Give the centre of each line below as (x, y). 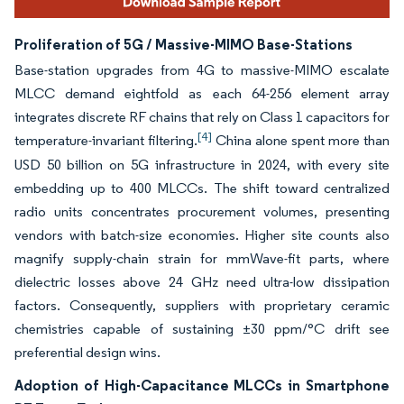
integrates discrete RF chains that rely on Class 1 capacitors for (202, 117)
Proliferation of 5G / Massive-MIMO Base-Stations (184, 45)
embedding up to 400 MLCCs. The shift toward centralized (202, 188)
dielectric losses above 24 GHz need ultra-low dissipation (202, 282)
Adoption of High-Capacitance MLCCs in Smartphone (202, 386)
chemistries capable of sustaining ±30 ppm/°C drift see (202, 329)
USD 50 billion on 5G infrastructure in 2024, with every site (202, 165)
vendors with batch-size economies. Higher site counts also (202, 235)
